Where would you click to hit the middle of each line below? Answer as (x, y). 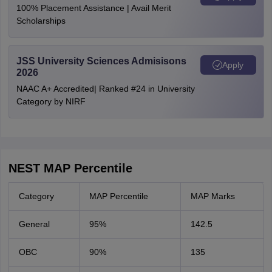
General (34, 224)
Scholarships (41, 21)
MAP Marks (212, 196)
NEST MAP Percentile (70, 168)
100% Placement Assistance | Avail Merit (93, 8)
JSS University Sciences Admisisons (101, 61)
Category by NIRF (51, 101)
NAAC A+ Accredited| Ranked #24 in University (105, 89)
